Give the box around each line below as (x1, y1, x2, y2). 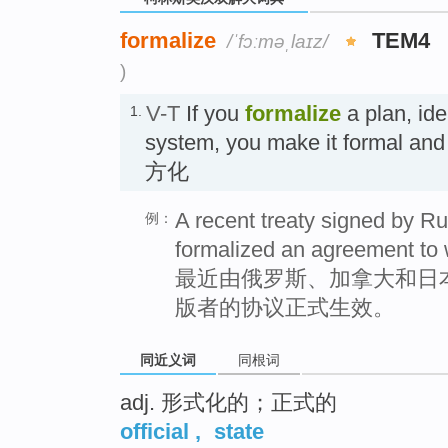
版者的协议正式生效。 (175, 294, 395, 320)
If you (180, 100, 245, 126)
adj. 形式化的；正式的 (120, 389, 337, 415)
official (120, 418, 189, 444)
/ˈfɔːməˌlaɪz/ (227, 30, 328, 52)
